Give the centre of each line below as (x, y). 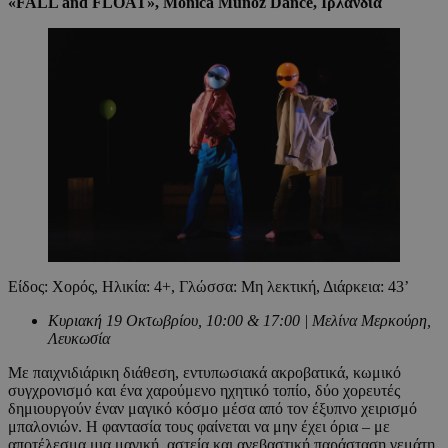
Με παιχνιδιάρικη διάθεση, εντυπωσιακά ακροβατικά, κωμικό (204, 373)
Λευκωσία (79, 339)
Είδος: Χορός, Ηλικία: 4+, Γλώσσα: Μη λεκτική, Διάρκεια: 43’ (208, 287)
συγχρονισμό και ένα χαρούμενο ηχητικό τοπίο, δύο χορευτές (204, 391)
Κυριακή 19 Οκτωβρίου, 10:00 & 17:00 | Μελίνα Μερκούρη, (239, 321)
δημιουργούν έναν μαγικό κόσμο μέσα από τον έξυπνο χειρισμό (212, 409)
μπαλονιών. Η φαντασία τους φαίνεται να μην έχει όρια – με (199, 427)
